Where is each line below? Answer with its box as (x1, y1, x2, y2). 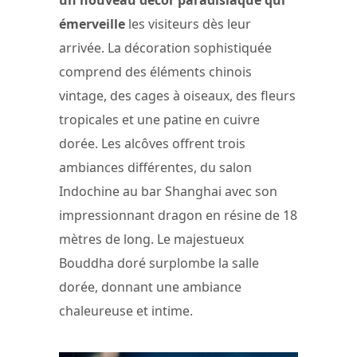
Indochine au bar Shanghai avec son (59, 182, 277, 201)
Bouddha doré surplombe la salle (59, 254, 259, 273)
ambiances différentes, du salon (59, 159, 252, 177)
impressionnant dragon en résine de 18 (59, 206, 297, 225)
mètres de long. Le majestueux (59, 230, 244, 249)
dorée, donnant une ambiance (59, 278, 241, 296)
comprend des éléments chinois (59, 63, 252, 81)
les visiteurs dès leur (125, 15, 251, 33)
